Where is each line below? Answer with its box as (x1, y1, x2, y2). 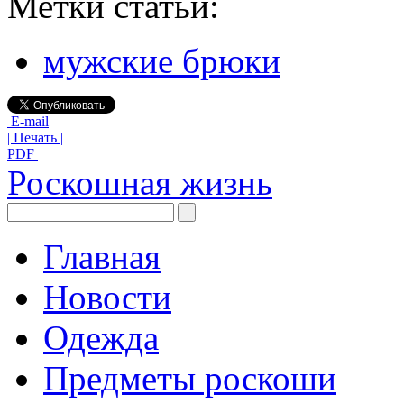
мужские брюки (43, 41, 280, 80)
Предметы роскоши (43, 358, 336, 398)
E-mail (7, 113, 49, 129)
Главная (43, 236, 161, 276)
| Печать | (7, 129, 63, 145)
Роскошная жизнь (7, 162, 272, 202)
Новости (43, 277, 171, 317)
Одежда (43, 317, 159, 357)
